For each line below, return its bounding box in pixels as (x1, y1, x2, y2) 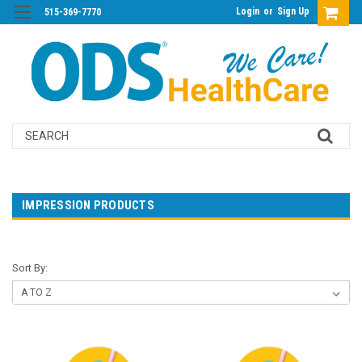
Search (12, 124, 48, 137)
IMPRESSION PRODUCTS (22, 198, 154, 213)
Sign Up (277, 6, 309, 17)
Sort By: (12, 262, 48, 274)
